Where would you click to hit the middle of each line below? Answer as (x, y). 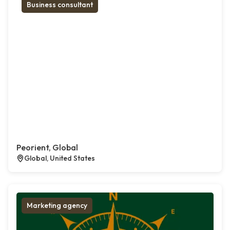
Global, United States (60, 158)
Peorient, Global (47, 148)
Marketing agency (57, 206)
